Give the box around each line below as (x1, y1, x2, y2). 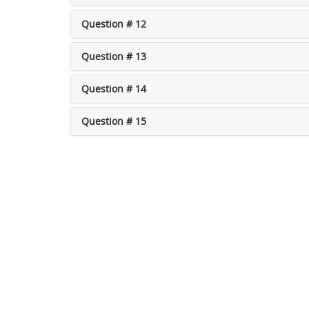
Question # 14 (81, 82, 146, 95)
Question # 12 (81, 17, 146, 30)
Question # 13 (81, 50, 146, 63)
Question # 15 (81, 114, 146, 128)
